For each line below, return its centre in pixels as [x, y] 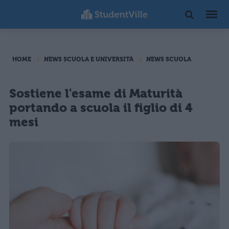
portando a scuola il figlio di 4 [101, 108]
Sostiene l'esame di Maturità [96, 94]
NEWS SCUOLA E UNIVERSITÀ [89, 59]
